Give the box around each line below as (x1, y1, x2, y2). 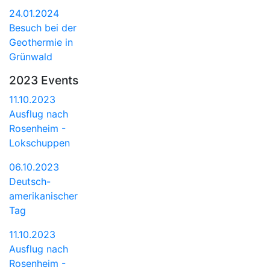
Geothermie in (9, 36, 73, 48)
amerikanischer (9, 189, 78, 202)
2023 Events (9, 72, 78, 87)
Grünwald (9, 50, 52, 63)
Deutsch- (9, 175, 51, 187)
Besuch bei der (9, 21, 77, 34)
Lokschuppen (9, 136, 70, 149)
